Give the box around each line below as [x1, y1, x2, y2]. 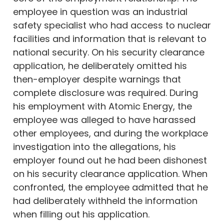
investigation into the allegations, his [13, 140, 176, 153]
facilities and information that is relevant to [13, 32, 206, 45]
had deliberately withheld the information [13, 194, 197, 207]
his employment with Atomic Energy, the [13, 99, 192, 112]
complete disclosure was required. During [13, 86, 198, 99]
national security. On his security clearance [13, 45, 204, 58]
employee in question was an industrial [13, 5, 187, 18]
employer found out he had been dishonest [13, 153, 207, 166]
